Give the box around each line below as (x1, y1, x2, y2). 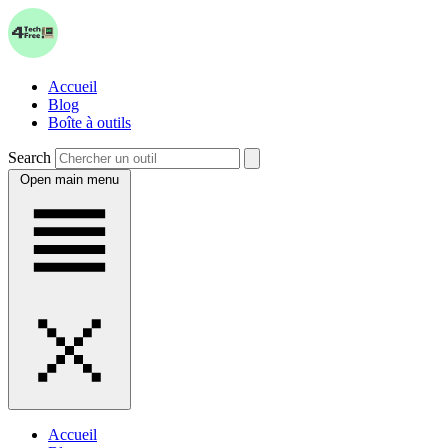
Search (8, 149, 51, 166)
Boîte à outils (48, 114, 131, 131)
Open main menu (20, 172, 119, 187)
